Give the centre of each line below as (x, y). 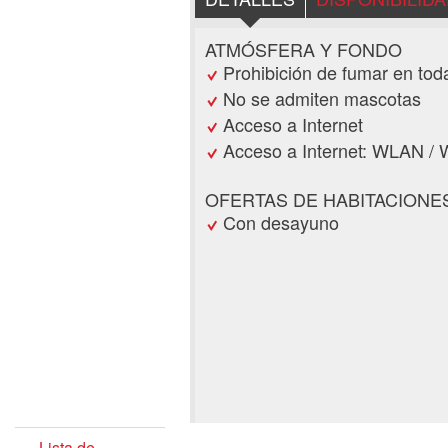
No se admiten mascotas (322, 98)
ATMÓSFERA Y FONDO (303, 49)
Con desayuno (281, 222)
